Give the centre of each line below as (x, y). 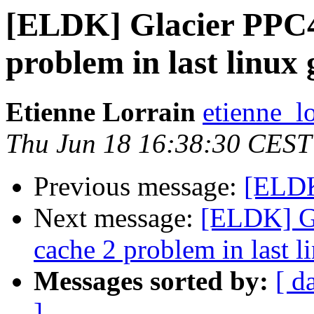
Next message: (117, 218)
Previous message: (139, 186)
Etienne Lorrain (101, 112)
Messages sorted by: (151, 281)
